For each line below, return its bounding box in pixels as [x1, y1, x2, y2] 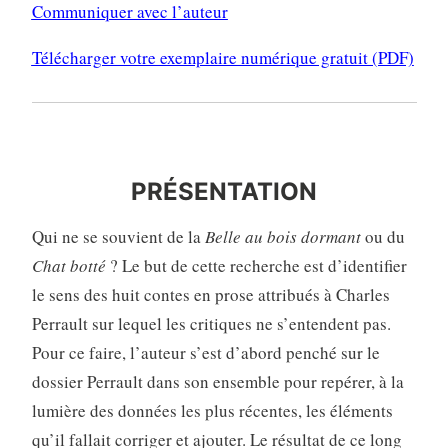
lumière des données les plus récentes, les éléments [31, 399, 393, 423]
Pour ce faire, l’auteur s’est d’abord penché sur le [31, 341, 380, 365]
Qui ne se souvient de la [31, 225, 205, 249]
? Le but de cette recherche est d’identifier [105, 254, 407, 278]
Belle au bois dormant [204, 225, 361, 249]
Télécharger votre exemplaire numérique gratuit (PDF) [31, 45, 414, 69]
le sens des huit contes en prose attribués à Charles [31, 283, 390, 307]
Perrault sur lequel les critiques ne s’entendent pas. [31, 312, 391, 336]
